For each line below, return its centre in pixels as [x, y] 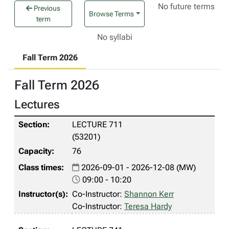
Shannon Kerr [149, 194]
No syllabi [114, 37]
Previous [47, 8]
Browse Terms [112, 14]
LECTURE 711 [97, 124]
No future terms [187, 6]
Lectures [37, 104]
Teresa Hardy [148, 206]
